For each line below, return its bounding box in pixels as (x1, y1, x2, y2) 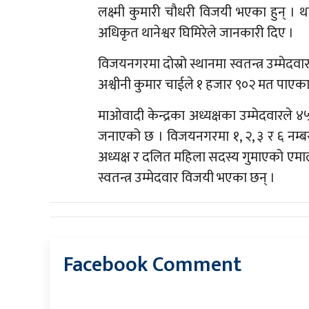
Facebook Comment (63, 248, 241, 283)
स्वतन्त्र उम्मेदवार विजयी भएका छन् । (98, 166, 275, 190)
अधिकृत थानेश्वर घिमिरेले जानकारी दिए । (98, 21, 294, 46)
